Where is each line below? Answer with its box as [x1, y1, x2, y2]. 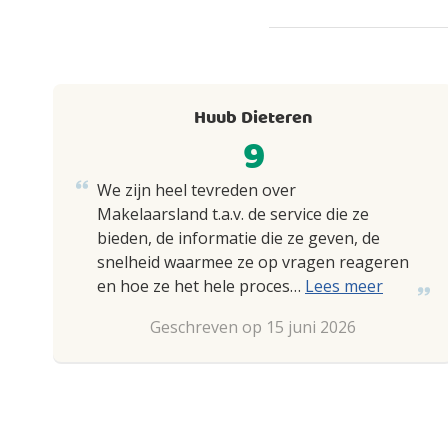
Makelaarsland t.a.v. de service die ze [97, 203, 369, 225]
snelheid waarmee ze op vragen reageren [97, 251, 409, 273]
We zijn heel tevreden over [97, 179, 296, 201]
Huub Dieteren [194, 104, 313, 133]
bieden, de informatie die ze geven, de [97, 227, 380, 249]
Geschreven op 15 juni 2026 [150, 316, 357, 338]
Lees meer [305, 275, 383, 297]
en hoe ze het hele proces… [97, 275, 305, 297]
